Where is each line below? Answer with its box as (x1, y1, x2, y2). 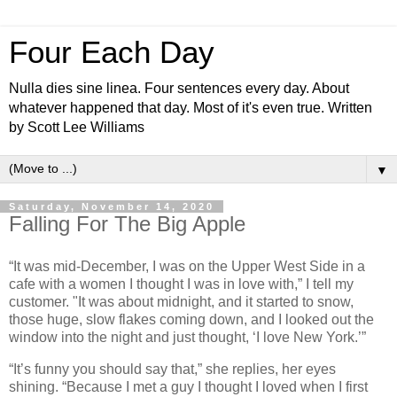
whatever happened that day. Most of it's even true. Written (9, 100, 372, 115)
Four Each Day (9, 35, 214, 69)
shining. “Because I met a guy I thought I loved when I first (9, 378, 368, 394)
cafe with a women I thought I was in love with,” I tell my (9, 276, 354, 292)
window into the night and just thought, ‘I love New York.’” (9, 329, 366, 345)
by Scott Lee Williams (9, 120, 144, 135)
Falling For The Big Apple (9, 212, 245, 236)
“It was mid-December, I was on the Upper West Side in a (9, 258, 365, 274)
